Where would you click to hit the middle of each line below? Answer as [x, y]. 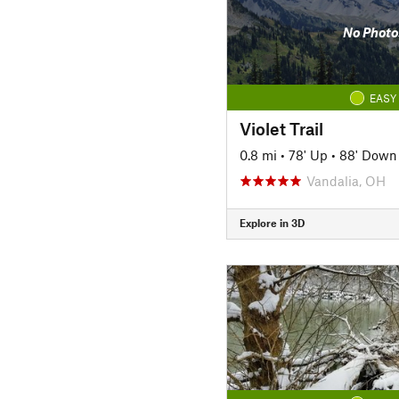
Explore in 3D [272, 223]
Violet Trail [281, 128]
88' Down [368, 155]
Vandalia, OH [346, 180]
